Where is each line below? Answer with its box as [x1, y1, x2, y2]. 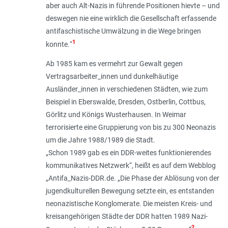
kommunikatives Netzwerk [45, 161, 129, 170]
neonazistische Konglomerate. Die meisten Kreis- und [45, 199, 212, 208]
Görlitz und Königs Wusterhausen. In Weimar [45, 110, 186, 119]
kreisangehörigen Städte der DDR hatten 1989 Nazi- [45, 212, 208, 221]
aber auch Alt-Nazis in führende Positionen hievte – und [45, 1, 220, 10]
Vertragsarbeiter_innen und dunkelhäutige [45, 72, 178, 81]
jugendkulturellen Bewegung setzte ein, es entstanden [45, 187, 214, 195]
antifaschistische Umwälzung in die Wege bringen [45, 26, 201, 35]
